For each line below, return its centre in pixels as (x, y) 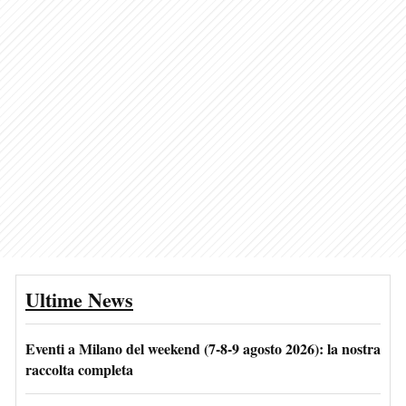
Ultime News (79, 299)
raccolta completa (79, 369)
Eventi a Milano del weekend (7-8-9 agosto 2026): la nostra (203, 348)
